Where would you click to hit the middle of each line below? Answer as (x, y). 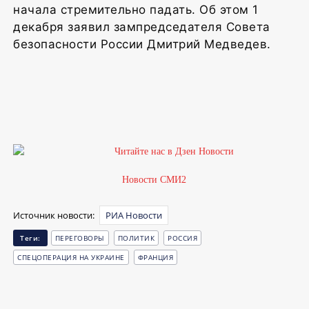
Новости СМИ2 (154, 179)
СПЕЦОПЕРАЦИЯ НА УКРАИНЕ (71, 257)
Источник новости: (55, 215)
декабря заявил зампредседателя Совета (142, 27)
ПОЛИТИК (136, 238)
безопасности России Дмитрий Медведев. (142, 44)
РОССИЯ (182, 238)
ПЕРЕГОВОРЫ (80, 238)
